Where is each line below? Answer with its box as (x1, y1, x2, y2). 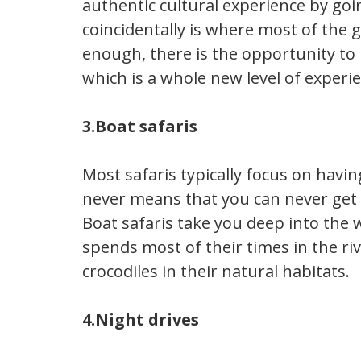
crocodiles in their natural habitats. (82, 260, 350, 283)
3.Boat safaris (82, 115, 197, 138)
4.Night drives (82, 309, 199, 331)
